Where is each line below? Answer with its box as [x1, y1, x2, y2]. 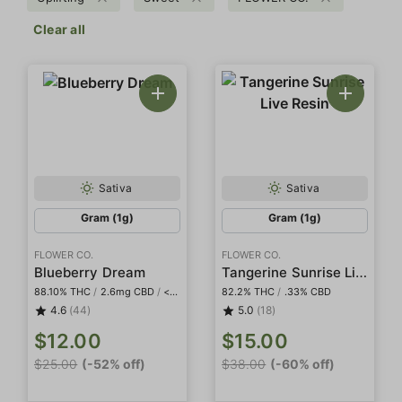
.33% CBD [284, 284, 331, 298]
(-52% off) [82, 355, 146, 371]
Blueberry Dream [34, 263, 145, 281]
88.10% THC [34, 284, 92, 298]
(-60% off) [270, 355, 336, 371]
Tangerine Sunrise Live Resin [355, 262, 368, 281]
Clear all [33, 21, 86, 37]
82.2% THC [222, 284, 275, 298]
